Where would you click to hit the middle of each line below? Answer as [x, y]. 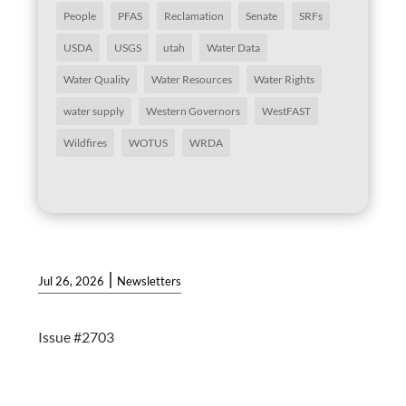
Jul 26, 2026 [72, 280]
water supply [94, 111]
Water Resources [192, 80]
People [80, 16]
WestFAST [287, 111]
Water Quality [97, 80]
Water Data [234, 48]
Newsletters [150, 280]
